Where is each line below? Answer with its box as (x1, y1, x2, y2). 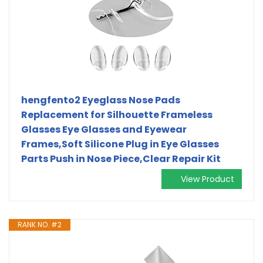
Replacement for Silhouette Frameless (21, 107, 213, 122)
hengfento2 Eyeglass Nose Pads (21, 93, 180, 107)
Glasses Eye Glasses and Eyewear (21, 122, 187, 136)
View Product (181, 173, 234, 185)
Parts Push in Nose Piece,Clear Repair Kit (21, 151, 221, 166)
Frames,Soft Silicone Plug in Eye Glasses (21, 137, 219, 151)
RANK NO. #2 (18, 219, 62, 230)
